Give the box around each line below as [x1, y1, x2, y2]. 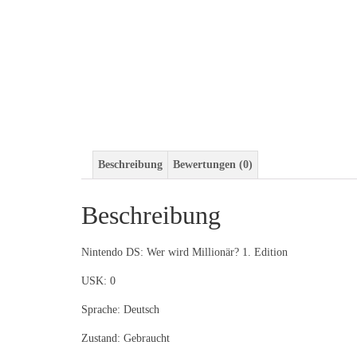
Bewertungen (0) [173, 158, 253, 171]
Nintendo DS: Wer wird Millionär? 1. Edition [81, 245, 288, 258]
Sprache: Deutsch [81, 303, 159, 316]
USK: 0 [81, 274, 116, 287]
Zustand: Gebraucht [81, 331, 170, 344]
